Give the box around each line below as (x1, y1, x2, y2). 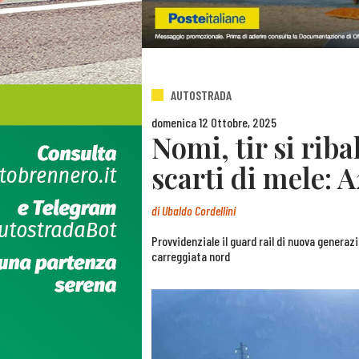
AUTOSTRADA (171, 87, 232, 103)
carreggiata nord (151, 248, 230, 264)
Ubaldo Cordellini (162, 203, 236, 219)
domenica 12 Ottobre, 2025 (151, 114, 276, 130)
